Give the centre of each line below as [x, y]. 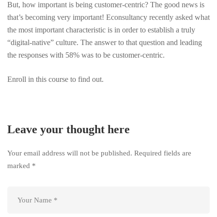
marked [20, 166]
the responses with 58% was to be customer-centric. [87, 55]
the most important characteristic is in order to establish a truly [101, 30]
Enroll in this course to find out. [55, 79]
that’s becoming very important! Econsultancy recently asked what [108, 17]
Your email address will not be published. [70, 153]
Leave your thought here [69, 130]
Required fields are [163, 153]
